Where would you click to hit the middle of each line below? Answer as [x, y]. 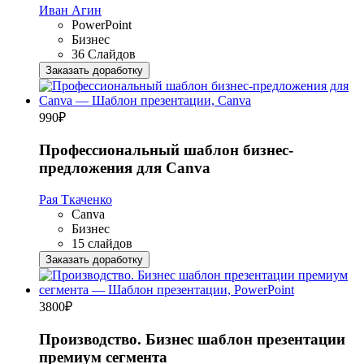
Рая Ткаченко [76, 199]
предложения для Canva [125, 168]
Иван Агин [70, 11]
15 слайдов [102, 243]
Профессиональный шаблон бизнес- [166, 150]
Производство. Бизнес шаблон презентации [192, 339]
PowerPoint [102, 25]
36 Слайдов [104, 54]
